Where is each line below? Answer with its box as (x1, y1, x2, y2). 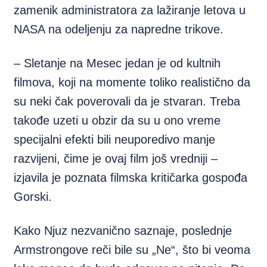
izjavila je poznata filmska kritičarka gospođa (14, 171, 248, 184)
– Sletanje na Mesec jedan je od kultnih (14, 57, 221, 70)
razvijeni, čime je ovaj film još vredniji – (14, 152, 218, 165)
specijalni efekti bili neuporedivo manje (14, 133, 216, 146)
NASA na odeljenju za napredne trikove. (14, 23, 224, 36)
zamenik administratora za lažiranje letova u (14, 4, 246, 17)
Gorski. (14, 190, 52, 203)
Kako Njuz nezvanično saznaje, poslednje (14, 224, 232, 237)
